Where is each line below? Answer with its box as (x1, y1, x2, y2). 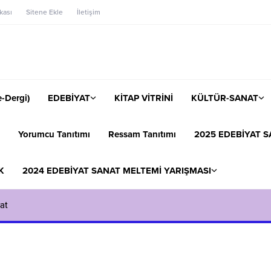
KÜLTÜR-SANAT (191, 92, 258, 103)
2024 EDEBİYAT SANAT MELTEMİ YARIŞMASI (22, 165, 211, 176)
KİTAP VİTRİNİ (114, 92, 173, 103)
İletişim (77, 8, 100, 16)
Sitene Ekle (26, 8, 63, 16)
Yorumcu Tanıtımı (18, 128, 90, 140)
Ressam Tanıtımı (108, 128, 176, 140)
